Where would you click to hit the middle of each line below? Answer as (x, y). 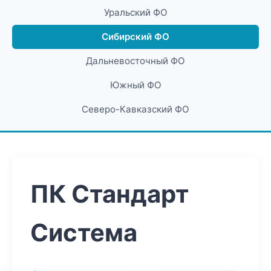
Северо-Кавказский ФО (135, 109)
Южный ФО (135, 85)
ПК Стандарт (109, 194)
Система (84, 233)
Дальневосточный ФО (135, 61)
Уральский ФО (135, 12)
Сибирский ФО (135, 37)
